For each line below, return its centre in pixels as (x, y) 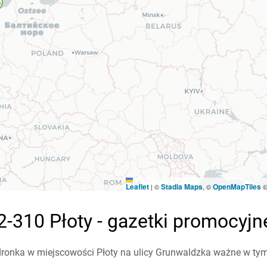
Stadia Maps (181, 187)
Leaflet (137, 187)
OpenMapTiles (237, 187)
